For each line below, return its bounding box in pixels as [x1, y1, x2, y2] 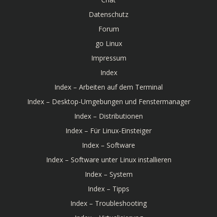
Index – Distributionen [74, 111, 143, 121]
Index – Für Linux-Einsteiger [65, 126, 152, 135]
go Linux [95, 39, 122, 48]
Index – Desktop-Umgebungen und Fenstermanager [27, 97, 190, 106]
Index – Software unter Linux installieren [46, 155, 171, 164]
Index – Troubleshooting [70, 199, 147, 208]
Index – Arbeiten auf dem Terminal [54, 82, 163, 92]
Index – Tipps [88, 184, 129, 193]
